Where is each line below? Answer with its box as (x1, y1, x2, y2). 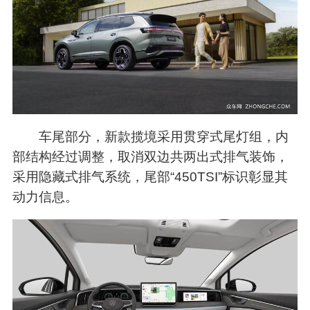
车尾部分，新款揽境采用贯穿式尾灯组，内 (39, 129, 289, 145)
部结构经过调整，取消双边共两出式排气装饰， (12, 149, 289, 165)
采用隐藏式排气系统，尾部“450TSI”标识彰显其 (12, 170, 288, 185)
